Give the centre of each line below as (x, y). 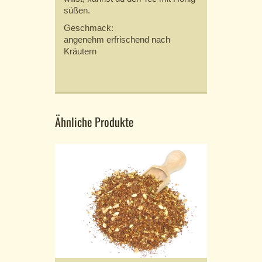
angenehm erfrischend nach (117, 40)
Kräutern (80, 51)
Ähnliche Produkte (94, 122)
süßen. (77, 11)
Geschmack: (89, 28)
